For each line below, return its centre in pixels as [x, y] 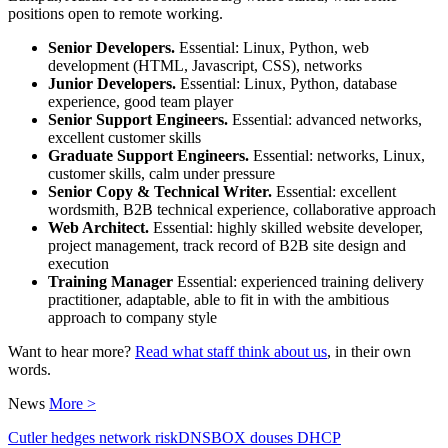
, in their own [369, 352]
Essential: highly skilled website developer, [286, 228]
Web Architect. [98, 228]
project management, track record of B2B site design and [227, 246]
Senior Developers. [111, 48]
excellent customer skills [124, 138]
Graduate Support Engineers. [148, 156]
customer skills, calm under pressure [161, 174]
